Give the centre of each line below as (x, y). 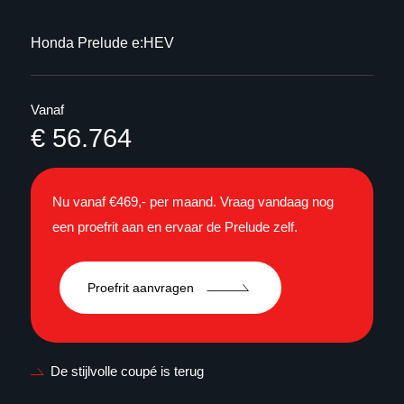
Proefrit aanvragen (141, 287)
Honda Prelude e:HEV (103, 42)
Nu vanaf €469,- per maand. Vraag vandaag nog (193, 201)
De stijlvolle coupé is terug (128, 371)
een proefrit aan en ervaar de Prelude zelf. (175, 226)
